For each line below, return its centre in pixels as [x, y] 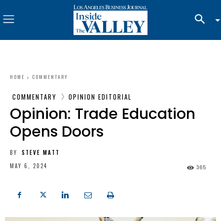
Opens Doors [57, 131]
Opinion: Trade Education [103, 114]
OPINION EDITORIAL [100, 96]
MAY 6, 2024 [29, 166]
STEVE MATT [41, 152]
